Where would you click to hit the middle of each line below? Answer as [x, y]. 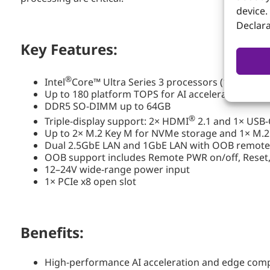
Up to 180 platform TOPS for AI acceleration [145, 94]
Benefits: [52, 233]
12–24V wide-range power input [117, 170]
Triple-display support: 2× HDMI [117, 121]
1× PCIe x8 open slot [90, 182]
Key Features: [69, 49]
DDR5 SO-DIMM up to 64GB [108, 106]
